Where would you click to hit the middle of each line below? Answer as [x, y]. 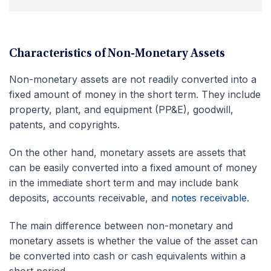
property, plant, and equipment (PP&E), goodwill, [121, 109]
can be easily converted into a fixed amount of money [133, 167]
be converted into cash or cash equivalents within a [127, 256]
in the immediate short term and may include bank [124, 182]
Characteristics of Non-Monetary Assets [117, 54]
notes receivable [209, 198]
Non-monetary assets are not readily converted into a [133, 79]
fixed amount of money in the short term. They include [135, 94]
